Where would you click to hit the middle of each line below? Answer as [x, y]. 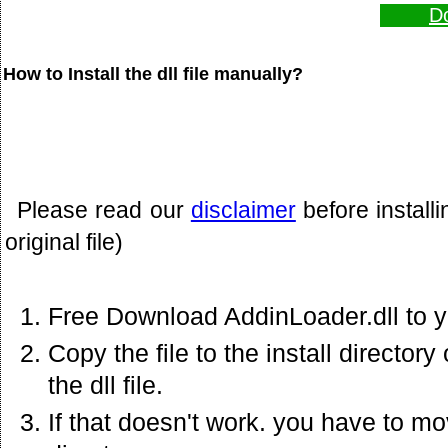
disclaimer [243, 209]
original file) [64, 241]
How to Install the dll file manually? [153, 73]
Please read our [104, 209]
